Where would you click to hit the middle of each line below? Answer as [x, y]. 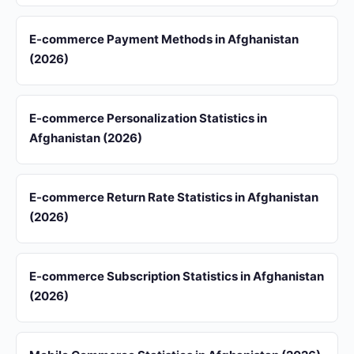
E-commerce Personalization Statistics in [148, 118]
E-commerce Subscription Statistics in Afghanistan [177, 276]
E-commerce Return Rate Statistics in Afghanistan [174, 197]
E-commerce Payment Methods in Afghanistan [164, 39]
